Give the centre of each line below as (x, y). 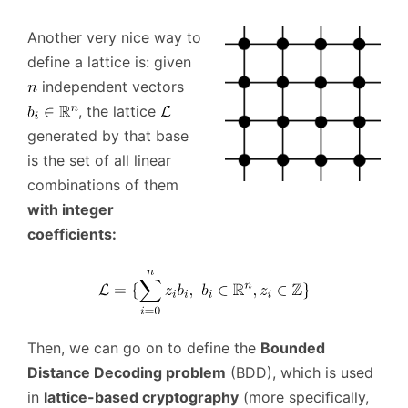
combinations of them (103, 184)
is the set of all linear (99, 160)
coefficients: (72, 234)
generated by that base (108, 135)
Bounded (293, 347)
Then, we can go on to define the (144, 347)
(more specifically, (304, 397)
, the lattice (119, 111)
